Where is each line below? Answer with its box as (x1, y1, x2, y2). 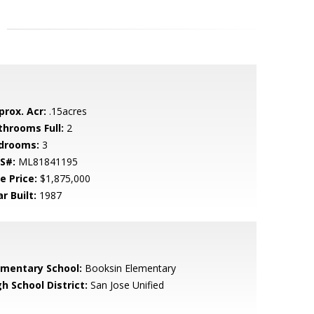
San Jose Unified (87, 278, 164, 292)
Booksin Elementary (81, 261, 176, 275)
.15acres (46, 104, 87, 118)
